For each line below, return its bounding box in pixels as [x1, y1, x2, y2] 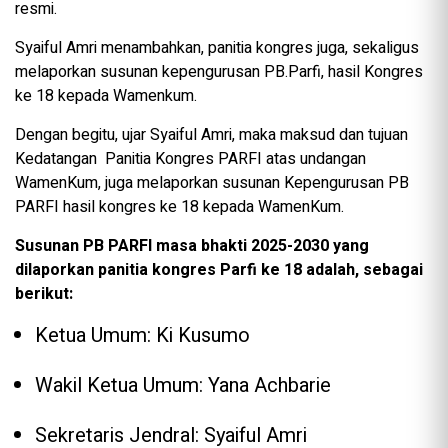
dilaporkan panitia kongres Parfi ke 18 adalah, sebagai [15, 257, 423, 282]
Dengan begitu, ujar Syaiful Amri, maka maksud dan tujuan [15, 122, 408, 147]
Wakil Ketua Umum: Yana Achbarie [35, 370, 331, 400]
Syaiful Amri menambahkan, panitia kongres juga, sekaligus [15, 35, 419, 60]
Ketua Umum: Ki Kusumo [35, 320, 250, 350]
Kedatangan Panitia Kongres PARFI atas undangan [15, 146, 366, 171]
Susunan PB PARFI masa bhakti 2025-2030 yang [15, 233, 369, 258]
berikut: [15, 281, 73, 306]
